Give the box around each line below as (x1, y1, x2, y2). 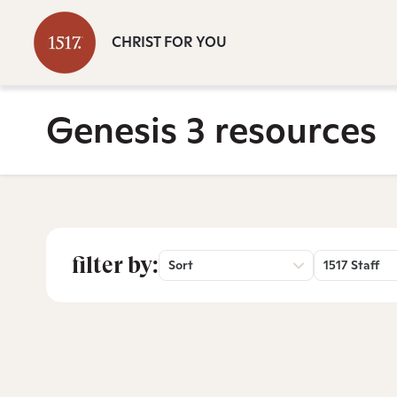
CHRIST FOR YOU (112, 33, 227, 51)
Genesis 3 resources (46, 106, 377, 153)
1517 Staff (323, 257, 379, 273)
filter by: (72, 252, 159, 278)
